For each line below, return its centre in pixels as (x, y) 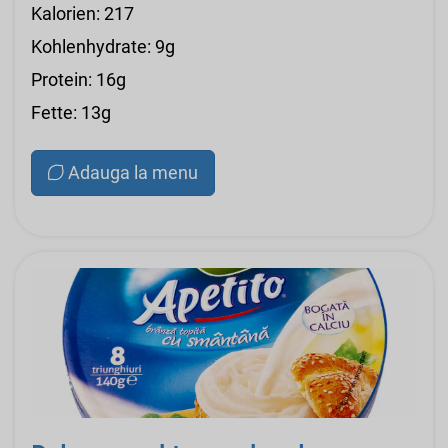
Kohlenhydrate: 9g (103, 47)
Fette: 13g (71, 113)
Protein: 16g (78, 80)
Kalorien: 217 (82, 14)
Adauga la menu (133, 173)
